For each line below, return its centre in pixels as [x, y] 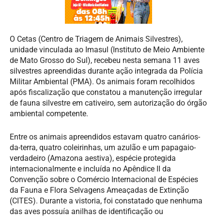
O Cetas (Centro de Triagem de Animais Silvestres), [96, 39]
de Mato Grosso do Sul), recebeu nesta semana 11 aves [105, 60]
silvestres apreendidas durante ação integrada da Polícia [106, 71]
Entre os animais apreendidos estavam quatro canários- [105, 137]
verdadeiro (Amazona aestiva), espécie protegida [93, 158]
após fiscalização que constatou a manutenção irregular [106, 92]
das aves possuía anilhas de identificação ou [86, 211]
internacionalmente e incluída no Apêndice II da [90, 169]
